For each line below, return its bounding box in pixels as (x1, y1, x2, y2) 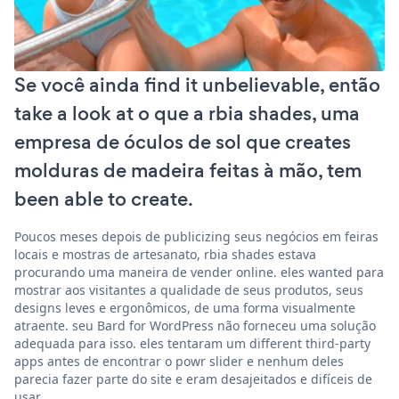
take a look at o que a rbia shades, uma (14, 99, 360, 127)
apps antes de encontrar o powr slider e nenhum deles (14, 352, 344, 370)
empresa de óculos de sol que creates (14, 127, 351, 156)
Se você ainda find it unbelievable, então (14, 70, 380, 99)
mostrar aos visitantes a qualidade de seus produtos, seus (14, 281, 363, 298)
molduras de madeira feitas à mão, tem (14, 156, 362, 184)
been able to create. (14, 184, 193, 213)
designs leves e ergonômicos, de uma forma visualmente (14, 298, 355, 316)
